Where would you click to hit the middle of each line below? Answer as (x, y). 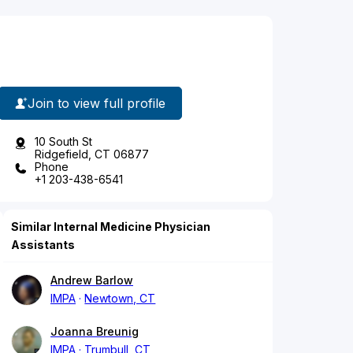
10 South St (63, 142)
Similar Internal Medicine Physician (111, 227)
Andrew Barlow (92, 281)
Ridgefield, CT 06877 (92, 154)
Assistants (43, 245)
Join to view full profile (97, 103)
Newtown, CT (120, 299)
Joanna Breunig (95, 332)
